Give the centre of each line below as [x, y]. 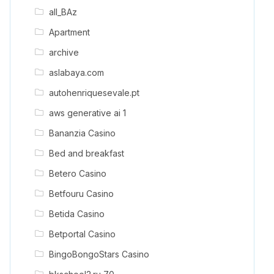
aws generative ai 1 [87, 113]
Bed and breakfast [86, 153]
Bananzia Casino [82, 133]
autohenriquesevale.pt [94, 92]
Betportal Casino [82, 234]
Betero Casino [77, 173]
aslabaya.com [76, 72]
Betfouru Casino [81, 193]
